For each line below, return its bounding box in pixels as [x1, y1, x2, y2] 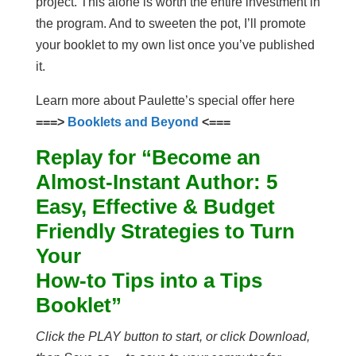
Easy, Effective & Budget [35, 195, 275, 219]
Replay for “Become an [35, 145, 261, 169]
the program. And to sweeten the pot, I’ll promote [35, 17, 306, 30]
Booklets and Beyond [67, 115, 199, 129]
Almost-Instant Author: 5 [35, 170, 277, 194]
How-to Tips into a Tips [35, 269, 262, 292]
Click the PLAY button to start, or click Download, [35, 330, 310, 343]
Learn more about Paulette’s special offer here [35, 94, 295, 107]
